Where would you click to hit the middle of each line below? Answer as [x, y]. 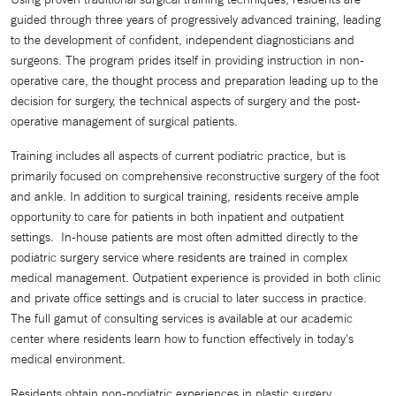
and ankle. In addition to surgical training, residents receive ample [185, 196]
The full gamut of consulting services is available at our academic [182, 318]
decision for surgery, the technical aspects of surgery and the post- [186, 101]
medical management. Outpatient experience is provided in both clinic [196, 278]
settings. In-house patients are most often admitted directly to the [184, 237]
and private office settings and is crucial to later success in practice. [189, 298]
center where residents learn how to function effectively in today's [182, 339]
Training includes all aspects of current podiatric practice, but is [178, 156]
